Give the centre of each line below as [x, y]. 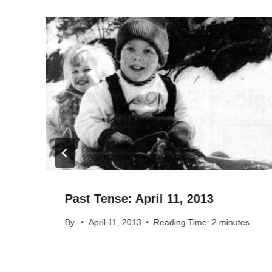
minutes [235, 222]
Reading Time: [182, 222]
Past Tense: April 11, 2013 [139, 199]
